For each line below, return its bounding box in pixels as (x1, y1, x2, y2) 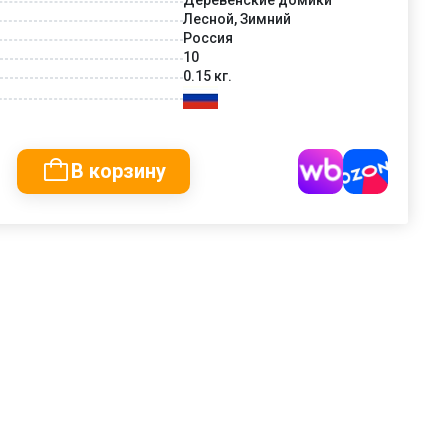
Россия (183, 29, 233, 46)
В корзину (71, 158, 166, 183)
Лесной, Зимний (183, 10, 291, 27)
